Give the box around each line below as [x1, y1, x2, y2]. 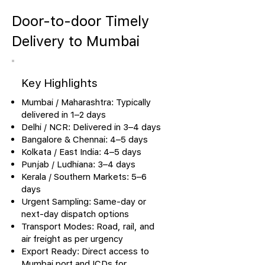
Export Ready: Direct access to [21, 245, 149, 256]
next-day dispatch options [21, 208, 129, 219]
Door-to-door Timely [12, 12, 149, 29]
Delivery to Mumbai [12, 33, 140, 49]
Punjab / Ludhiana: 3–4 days [21, 159, 135, 169]
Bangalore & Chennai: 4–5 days [21, 134, 148, 144]
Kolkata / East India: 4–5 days [21, 146, 141, 157]
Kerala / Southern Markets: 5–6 [21, 171, 147, 182]
